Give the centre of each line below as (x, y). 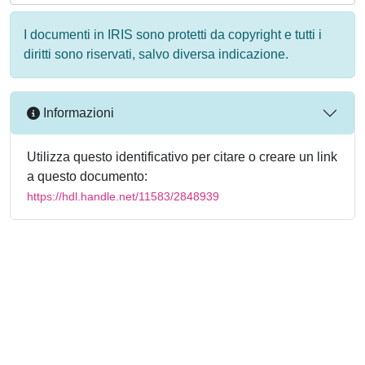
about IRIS (167, 340)
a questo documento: (87, 176)
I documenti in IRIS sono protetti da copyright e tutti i (173, 34)
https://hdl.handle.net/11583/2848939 (123, 196)
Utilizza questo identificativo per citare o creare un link (182, 156)
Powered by (45, 340)
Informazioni (77, 113)
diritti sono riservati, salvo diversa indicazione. (156, 54)
